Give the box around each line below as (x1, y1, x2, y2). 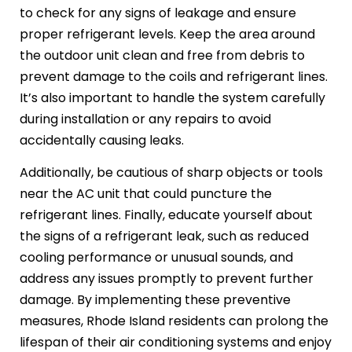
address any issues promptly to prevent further (20, 269, 313, 288)
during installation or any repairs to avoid (20, 109, 271, 128)
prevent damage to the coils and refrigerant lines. (20, 67, 328, 86)
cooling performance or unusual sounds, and (20, 248, 293, 267)
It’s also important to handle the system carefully (20, 88, 325, 107)
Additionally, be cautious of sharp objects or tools (20, 163, 323, 182)
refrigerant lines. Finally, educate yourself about (20, 206, 313, 225)
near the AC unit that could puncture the (20, 185, 272, 203)
